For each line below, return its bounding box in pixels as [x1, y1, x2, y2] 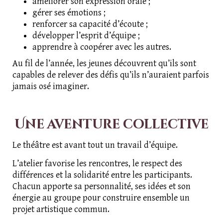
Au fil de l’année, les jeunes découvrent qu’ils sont [12, 58, 196, 69]
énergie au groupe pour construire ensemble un [12, 193, 190, 204]
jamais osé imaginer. [12, 81, 89, 92]
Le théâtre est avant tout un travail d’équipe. [12, 140, 178, 151]
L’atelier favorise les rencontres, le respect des [12, 158, 182, 169]
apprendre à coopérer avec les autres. [32, 42, 171, 53]
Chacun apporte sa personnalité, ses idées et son [12, 181, 191, 192]
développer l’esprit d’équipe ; [32, 30, 140, 41]
